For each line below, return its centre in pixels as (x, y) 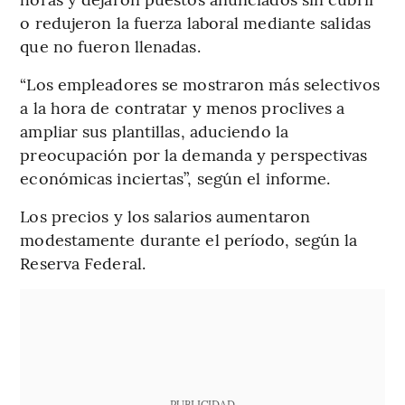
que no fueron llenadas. (110, 46)
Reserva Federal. (83, 263)
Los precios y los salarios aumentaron (165, 216)
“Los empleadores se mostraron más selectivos (200, 84)
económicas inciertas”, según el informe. (175, 178)
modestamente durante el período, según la (189, 240)
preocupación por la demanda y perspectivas (194, 155)
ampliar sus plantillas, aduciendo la (154, 131)
